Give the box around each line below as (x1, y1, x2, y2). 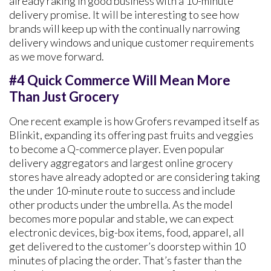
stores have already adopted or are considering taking (9, 170, 260, 184)
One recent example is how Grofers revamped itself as (9, 114, 260, 128)
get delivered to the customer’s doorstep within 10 (9, 240, 246, 253)
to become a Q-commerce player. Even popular (9, 142, 224, 156)
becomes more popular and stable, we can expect (9, 212, 234, 226)
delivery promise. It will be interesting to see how (9, 8, 239, 22)
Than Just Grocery (9, 88, 119, 105)
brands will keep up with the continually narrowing (9, 22, 240, 36)
